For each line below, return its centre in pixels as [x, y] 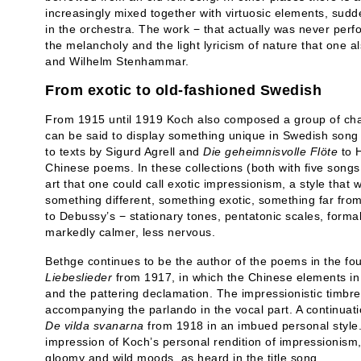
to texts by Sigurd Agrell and [124, 151]
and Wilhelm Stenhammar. [117, 61]
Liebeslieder [81, 277]
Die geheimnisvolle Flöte [270, 151]
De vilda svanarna [95, 326]
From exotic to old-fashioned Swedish [183, 90]
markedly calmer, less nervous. [130, 232]
